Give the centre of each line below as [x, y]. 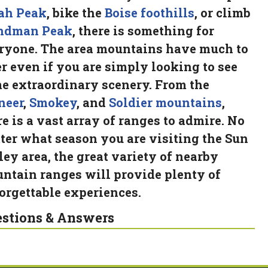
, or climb [222, 12]
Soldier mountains [165, 102]
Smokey [53, 102]
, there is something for [143, 30]
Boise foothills [149, 12]
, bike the [75, 12]
